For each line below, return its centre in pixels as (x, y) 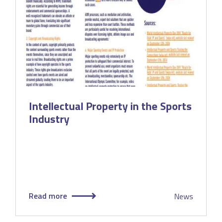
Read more (48, 195)
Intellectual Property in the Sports (110, 106)
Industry (49, 119)
